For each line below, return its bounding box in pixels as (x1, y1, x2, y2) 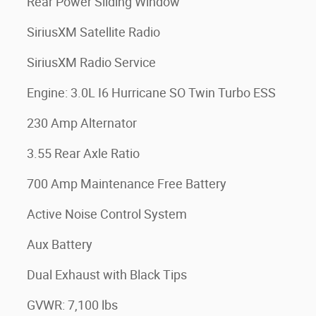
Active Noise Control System (27, 207, 187, 221)
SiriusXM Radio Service (27, 55, 156, 70)
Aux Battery (27, 237, 92, 252)
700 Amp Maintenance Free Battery (27, 176, 226, 191)
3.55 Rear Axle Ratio (27, 146, 140, 161)
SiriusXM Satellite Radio (27, 25, 160, 39)
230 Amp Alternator (27, 116, 137, 130)
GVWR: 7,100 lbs (27, 298, 118, 312)
